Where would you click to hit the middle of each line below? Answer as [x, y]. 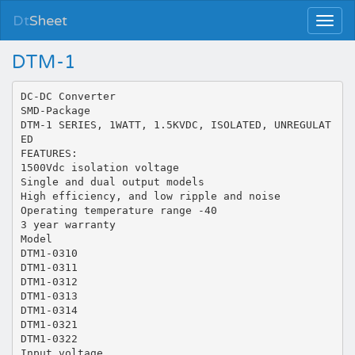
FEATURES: [49, 153]
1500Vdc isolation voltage [99, 167]
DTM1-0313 [49, 296]
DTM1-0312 [49, 281]
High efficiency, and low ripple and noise [150, 196]
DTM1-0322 [49, 338]
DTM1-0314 [49, 310]
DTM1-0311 [49, 267]
